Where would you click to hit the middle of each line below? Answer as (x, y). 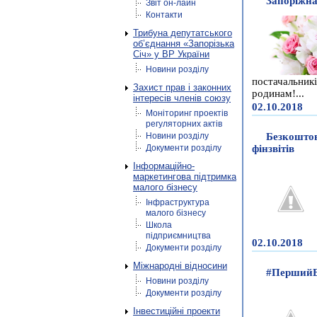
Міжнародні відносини (180, 266)
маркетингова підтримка (185, 177)
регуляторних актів (184, 124)
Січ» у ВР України (171, 54)
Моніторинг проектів (187, 113)
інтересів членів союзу (182, 98)
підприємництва (178, 236)
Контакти (164, 15)
